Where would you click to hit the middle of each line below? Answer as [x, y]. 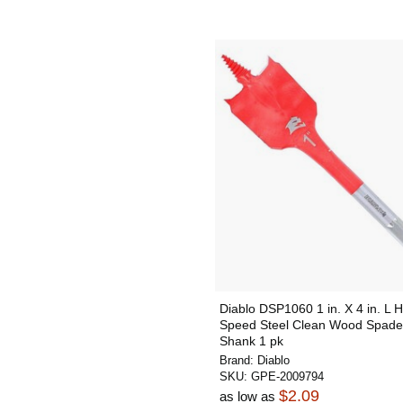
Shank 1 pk [251, 341]
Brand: [238, 360]
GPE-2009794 [287, 376]
